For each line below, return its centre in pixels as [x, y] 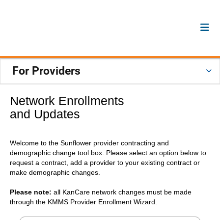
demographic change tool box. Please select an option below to [108, 152]
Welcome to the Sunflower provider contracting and [89, 143]
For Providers [46, 71]
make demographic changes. [55, 172]
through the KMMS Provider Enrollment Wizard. [83, 202]
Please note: [31, 192]
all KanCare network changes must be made [122, 192]
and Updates [45, 114]
